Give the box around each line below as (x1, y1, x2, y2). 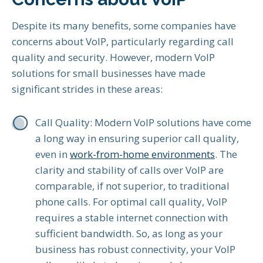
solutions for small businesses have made (12, 66, 205, 80)
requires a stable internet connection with (35, 211, 228, 225)
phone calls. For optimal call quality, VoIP (35, 195, 227, 209)
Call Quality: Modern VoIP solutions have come (35, 116, 251, 130)
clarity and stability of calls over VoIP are (35, 163, 224, 177)
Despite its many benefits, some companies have (12, 19, 236, 33)
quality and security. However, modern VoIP (12, 50, 215, 65)
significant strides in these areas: (12, 82, 163, 96)
